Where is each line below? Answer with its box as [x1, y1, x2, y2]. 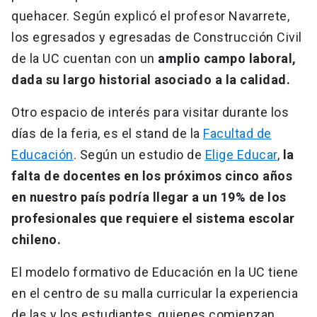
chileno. [11, 232, 61, 248]
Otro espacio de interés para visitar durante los [11, 105, 289, 120]
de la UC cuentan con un [11, 51, 158, 67]
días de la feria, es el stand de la [11, 126, 203, 142]
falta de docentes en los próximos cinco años [11, 168, 292, 184]
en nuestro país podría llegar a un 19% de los [11, 190, 287, 205]
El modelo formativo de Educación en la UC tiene [11, 265, 299, 280]
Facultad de [203, 126, 272, 142]
